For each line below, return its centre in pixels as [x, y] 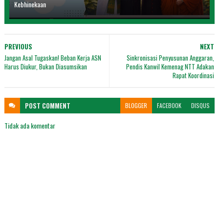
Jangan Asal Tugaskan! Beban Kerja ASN [53, 58]
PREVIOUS [18, 47]
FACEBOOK [169, 106]
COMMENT [56, 106]
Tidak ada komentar [30, 126]
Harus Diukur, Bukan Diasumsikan [45, 67]
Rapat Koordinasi [194, 76]
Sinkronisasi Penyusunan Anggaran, [171, 58]
